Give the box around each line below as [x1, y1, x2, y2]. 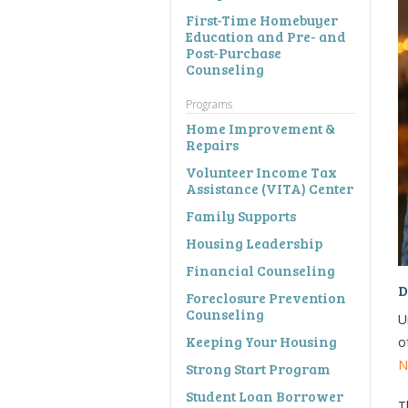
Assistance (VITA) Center [186, 178, 353, 198]
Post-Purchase [186, 42, 281, 62]
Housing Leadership [186, 232, 322, 252]
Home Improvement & [186, 117, 335, 138]
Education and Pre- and [186, 25, 346, 46]
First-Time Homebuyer [186, 9, 338, 29]
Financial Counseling [186, 260, 335, 280]
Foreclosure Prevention [186, 287, 346, 307]
